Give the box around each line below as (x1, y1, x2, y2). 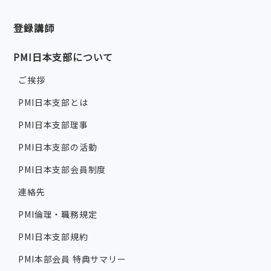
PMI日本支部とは (18, 96, 88, 109)
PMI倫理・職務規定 (18, 208, 97, 221)
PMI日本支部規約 (18, 230, 88, 243)
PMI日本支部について (13, 50, 114, 65)
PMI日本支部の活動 (18, 141, 97, 154)
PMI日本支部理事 (18, 119, 88, 131)
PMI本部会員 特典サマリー (18, 253, 126, 266)
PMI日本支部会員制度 (18, 163, 106, 176)
